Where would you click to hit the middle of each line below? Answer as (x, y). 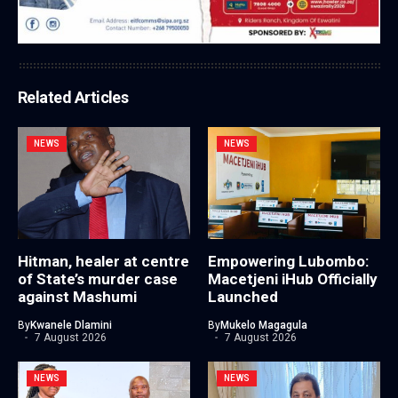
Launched (243, 297)
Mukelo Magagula (264, 326)
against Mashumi (77, 297)
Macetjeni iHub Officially (293, 279)
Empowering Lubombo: (288, 262)
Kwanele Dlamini (71, 326)
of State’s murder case (98, 279)
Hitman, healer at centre (103, 262)
